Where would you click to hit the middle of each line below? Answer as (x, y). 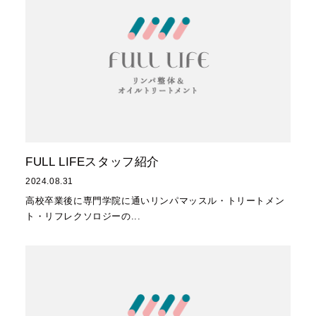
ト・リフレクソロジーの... (83, 216)
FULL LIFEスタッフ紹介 (92, 162)
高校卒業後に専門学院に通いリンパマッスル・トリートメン (155, 200)
